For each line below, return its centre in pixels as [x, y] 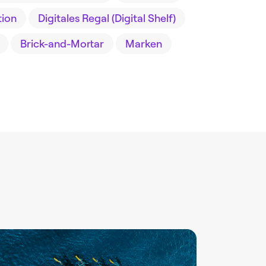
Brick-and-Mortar [62, 43]
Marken [143, 43]
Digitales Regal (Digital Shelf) [107, 18]
